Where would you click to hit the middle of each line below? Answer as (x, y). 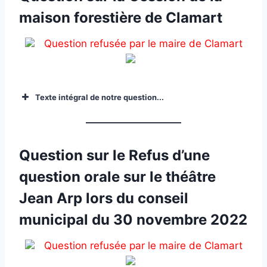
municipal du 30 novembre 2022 (133, 220)
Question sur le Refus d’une (114, 155)
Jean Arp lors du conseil (104, 198)
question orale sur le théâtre (117, 177)
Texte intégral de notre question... (100, 97)
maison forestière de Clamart (121, 17)
